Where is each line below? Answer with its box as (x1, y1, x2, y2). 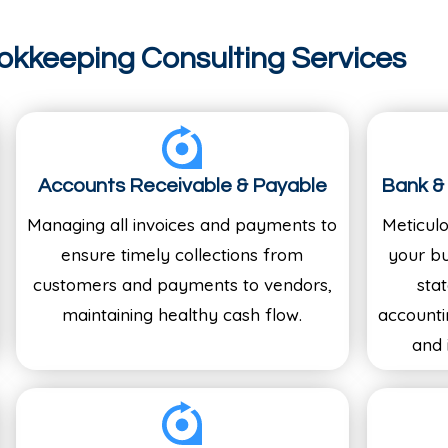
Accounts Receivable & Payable (37, 175, 327, 196)
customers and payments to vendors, (32, 273, 332, 295)
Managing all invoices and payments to (27, 213, 338, 235)
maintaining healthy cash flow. (62, 303, 303, 325)
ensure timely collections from (61, 243, 304, 265)
